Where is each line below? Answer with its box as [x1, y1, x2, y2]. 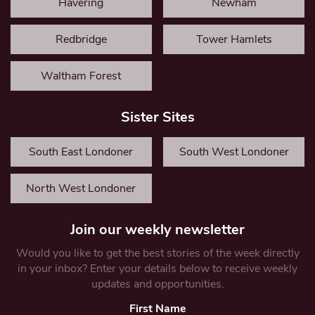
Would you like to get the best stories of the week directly [15, 245, 300, 261]
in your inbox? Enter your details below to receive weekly [18, 260, 297, 276]
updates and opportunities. [91, 276, 224, 292]
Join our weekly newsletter [70, 219, 245, 239]
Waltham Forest [41, 67, 122, 84]
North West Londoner [26, 180, 136, 196]
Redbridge [55, 31, 107, 47]
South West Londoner [179, 143, 289, 160]
